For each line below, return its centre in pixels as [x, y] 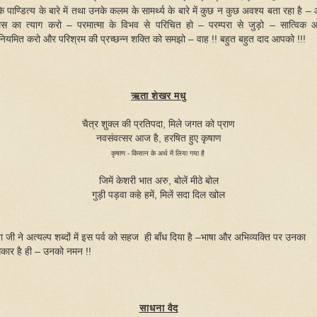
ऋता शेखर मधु [158, 96]
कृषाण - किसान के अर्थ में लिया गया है [158, 153]
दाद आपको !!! [281, 39]
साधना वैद [158, 308]
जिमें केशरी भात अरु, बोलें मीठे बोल [158, 180]
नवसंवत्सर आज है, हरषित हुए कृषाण [158, 138]
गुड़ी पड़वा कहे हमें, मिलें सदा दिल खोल [158, 195]
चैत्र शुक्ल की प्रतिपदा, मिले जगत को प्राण [158, 124]
